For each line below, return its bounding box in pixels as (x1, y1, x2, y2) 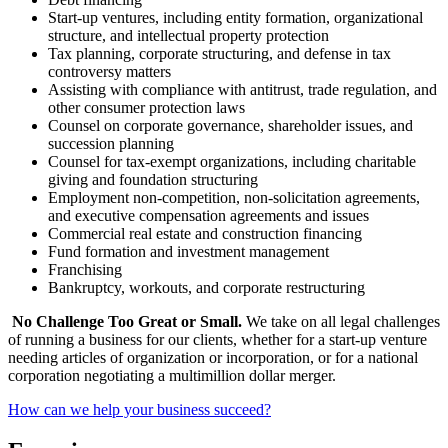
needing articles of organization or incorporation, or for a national (8, 348, 418, 366)
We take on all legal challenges (246, 312, 440, 330)
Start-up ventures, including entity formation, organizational (48, 8, 423, 26)
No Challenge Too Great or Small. (12, 312, 246, 330)
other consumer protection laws (48, 98, 245, 116)
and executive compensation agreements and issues (48, 206, 369, 224)
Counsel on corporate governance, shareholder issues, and (48, 116, 413, 134)
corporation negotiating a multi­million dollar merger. (8, 366, 336, 384)
